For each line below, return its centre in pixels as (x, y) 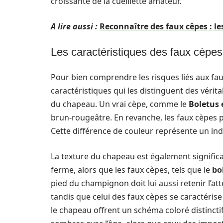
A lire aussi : (74, 26)
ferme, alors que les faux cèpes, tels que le (131, 170)
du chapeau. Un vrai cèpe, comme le (120, 104)
